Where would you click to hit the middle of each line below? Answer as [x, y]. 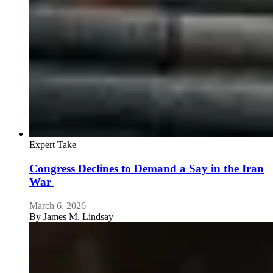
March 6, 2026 [58, 205]
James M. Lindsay [78, 216]
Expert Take [53, 145]
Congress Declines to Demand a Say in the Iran [147, 169]
